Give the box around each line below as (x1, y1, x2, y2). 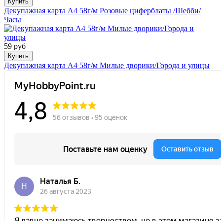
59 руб (4, 42, 26, 51)
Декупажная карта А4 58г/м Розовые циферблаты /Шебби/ (4, 6, 201, 15)
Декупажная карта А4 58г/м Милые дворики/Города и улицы (4, 61, 210, 70)
